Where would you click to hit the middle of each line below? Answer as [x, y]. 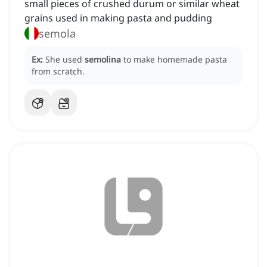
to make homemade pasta [175, 60]
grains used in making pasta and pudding [118, 18]
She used [65, 60]
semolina [103, 60]
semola [57, 34]
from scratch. [58, 72]
